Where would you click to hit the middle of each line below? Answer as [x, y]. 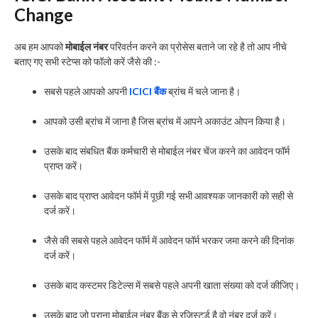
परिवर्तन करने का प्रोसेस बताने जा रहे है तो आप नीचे [197, 46]
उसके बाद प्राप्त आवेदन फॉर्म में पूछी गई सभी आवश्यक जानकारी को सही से [169, 195]
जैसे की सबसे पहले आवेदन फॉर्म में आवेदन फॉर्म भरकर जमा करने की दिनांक [169, 240]
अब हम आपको [40, 46]
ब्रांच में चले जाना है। [203, 91]
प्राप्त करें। [64, 165]
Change [44, 14]
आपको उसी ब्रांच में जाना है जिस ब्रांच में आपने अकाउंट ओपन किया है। [165, 121]
